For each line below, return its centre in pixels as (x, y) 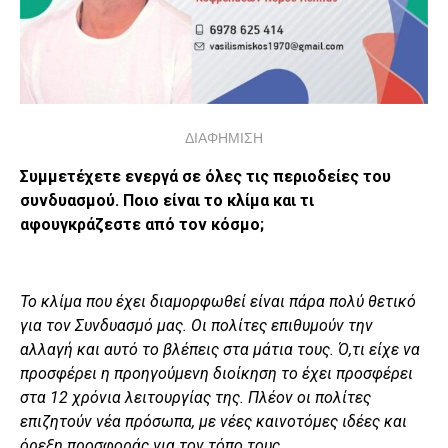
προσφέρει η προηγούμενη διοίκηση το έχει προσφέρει (216, 374)
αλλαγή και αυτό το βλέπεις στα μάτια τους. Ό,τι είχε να (220, 350)
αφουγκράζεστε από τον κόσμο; (142, 225)
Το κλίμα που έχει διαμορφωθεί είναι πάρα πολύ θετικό (218, 302)
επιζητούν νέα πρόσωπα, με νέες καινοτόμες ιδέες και (213, 422)
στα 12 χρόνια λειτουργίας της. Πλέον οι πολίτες (195, 398)
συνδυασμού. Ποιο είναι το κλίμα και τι (167, 201)
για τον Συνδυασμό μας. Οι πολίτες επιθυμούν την (196, 326)
